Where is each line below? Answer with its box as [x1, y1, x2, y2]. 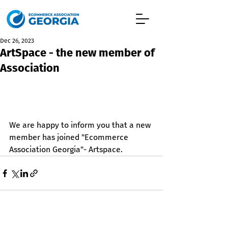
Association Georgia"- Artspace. [9, 145, 123, 154]
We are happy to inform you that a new [9, 120, 153, 130]
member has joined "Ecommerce [9, 132, 130, 142]
